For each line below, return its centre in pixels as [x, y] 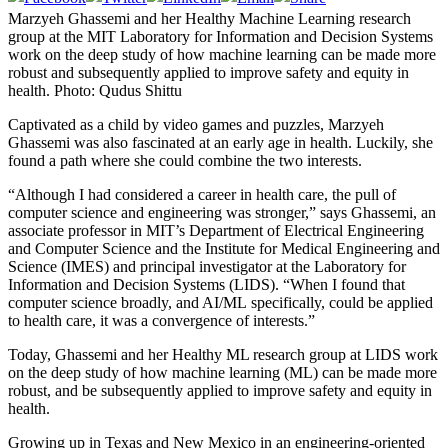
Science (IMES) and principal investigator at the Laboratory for [207, 267]
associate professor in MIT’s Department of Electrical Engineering [216, 231]
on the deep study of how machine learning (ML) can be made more [222, 373]
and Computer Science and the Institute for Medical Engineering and [224, 249]
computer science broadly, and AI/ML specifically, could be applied [220, 303]
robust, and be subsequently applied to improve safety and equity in [220, 391]
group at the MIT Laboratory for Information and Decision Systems [220, 37]
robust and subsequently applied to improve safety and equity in [208, 73]
